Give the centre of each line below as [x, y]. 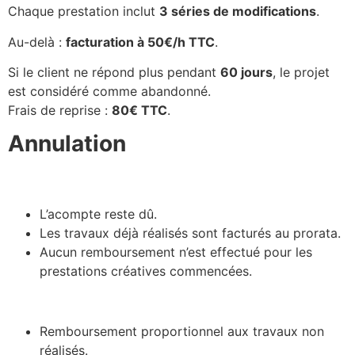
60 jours [246, 72]
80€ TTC [139, 110]
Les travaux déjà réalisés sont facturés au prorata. [190, 233]
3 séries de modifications [238, 11]
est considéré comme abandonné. [109, 91]
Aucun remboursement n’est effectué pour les [176, 252]
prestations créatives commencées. [146, 271]
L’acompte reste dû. [98, 214]
